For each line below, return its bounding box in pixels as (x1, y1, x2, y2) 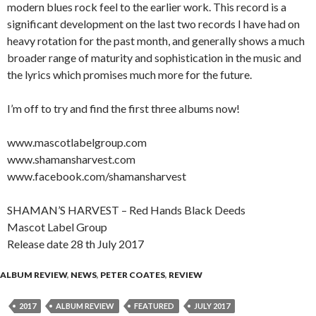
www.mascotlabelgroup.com (7, 135, 147, 150)
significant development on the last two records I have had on (7, 17, 300, 31)
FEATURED (134, 301, 174, 311)
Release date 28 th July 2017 (7, 237, 144, 251)
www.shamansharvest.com (7, 152, 135, 166)
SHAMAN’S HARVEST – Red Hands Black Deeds (7, 203, 245, 217)
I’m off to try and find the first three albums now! (7, 102, 240, 116)
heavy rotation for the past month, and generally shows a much (7, 34, 305, 48)
